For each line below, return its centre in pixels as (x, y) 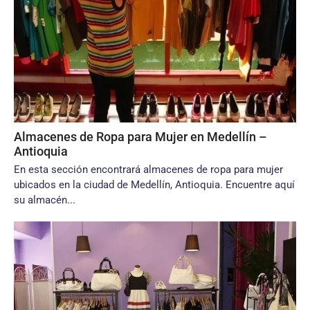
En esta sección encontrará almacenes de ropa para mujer (148, 170)
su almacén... (45, 200)
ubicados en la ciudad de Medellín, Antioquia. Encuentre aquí (154, 185)
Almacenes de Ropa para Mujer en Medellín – (140, 137)
